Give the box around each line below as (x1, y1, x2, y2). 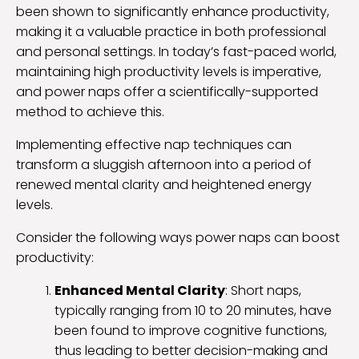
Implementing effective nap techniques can (16, 135, 292, 155)
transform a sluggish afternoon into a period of (16, 155, 312, 175)
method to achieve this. (16, 103, 164, 122)
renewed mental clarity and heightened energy (16, 175, 312, 195)
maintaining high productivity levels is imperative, (16, 63, 321, 82)
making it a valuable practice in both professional (16, 22, 326, 42)
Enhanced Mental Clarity (54, 281, 225, 301)
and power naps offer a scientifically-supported (16, 83, 318, 102)
